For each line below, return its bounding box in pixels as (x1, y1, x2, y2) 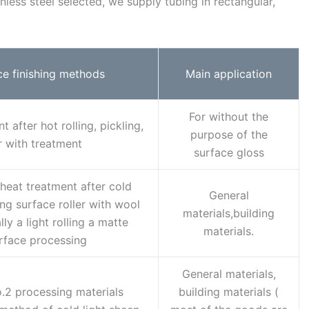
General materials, (181, 267, 276, 281)
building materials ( (179, 285, 279, 299)
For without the (189, 110, 268, 124)
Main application (186, 67, 272, 81)
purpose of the (190, 128, 268, 142)
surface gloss (193, 146, 264, 160)
